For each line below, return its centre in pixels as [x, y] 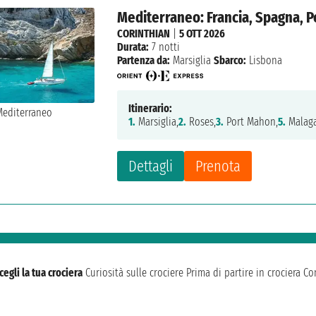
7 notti [165, 47]
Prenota [218, 166]
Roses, [201, 122]
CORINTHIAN [144, 34]
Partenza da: [144, 61]
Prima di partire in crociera [243, 273]
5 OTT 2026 [202, 34]
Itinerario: [151, 109]
